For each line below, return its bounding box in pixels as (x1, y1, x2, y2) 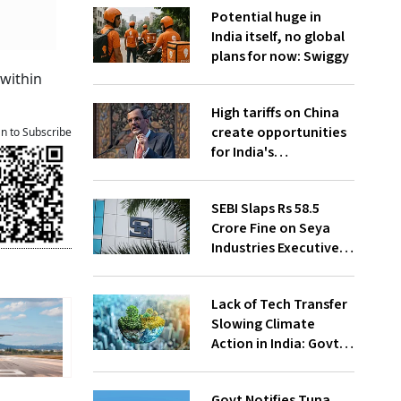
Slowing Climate (210, 314, 315, 334)
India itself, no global (210, 27, 345, 47)
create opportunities (210, 123, 346, 142)
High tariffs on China (210, 103, 339, 123)
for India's (210, 142, 274, 162)
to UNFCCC (210, 354, 277, 373)
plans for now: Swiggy (210, 47, 349, 66)
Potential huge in (210, 7, 321, 27)
